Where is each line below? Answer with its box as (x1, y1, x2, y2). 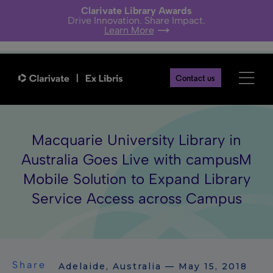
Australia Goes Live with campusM (21, 150, 252, 168)
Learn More (104, 24, 154, 36)
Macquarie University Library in (32, 130, 241, 149)
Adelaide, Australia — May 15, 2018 (58, 260, 247, 272)
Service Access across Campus (31, 189, 242, 207)
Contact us (175, 74, 216, 83)
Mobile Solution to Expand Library (23, 169, 250, 188)
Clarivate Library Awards (81, 5, 192, 16)
